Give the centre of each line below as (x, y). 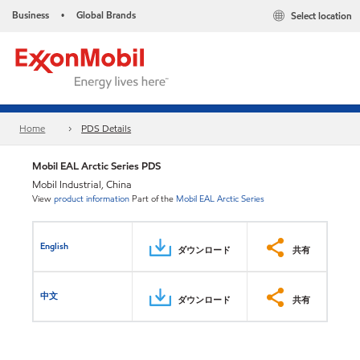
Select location (321, 16)
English (55, 245)
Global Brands (106, 15)
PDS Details (106, 129)
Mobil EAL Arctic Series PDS (96, 166)
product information (92, 198)
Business (31, 15)
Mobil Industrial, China (82, 185)
